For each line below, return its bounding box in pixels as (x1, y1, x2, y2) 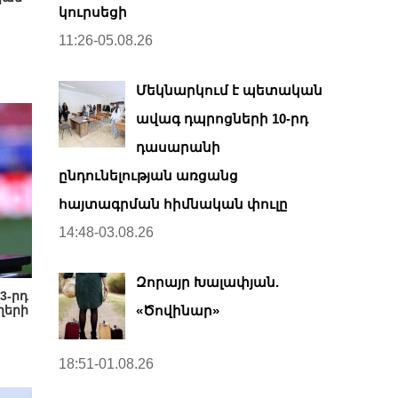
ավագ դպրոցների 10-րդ (136, 111, 308, 126)
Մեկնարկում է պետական (136, 83, 322, 98)
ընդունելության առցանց (59, 168, 238, 183)
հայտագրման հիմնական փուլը (59, 196, 288, 211)
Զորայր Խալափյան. (136, 275, 279, 290)
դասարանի (136, 139, 220, 155)
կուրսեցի (59, 4, 127, 20)
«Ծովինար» (136, 303, 219, 318)
